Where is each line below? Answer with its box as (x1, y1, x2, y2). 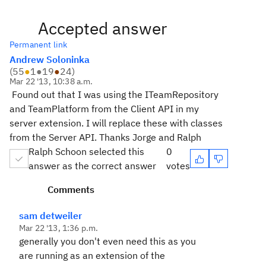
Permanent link (9, 39, 68, 50)
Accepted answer (38, 17, 167, 39)
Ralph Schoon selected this (28, 145, 144, 157)
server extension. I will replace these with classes (9, 117, 223, 129)
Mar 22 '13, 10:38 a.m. (9, 76, 93, 87)
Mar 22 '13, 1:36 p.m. (19, 223, 99, 233)
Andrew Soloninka (9, 53, 90, 65)
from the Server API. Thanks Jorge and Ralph (9, 131, 201, 143)
